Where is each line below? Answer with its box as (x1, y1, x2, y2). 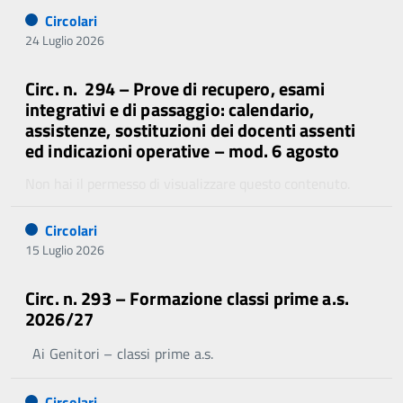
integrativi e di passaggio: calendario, (25, 95, 315, 124)
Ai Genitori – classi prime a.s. (25, 343, 214, 365)
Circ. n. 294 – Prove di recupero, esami (25, 75, 326, 103)
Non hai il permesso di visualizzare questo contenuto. (25, 173, 350, 195)
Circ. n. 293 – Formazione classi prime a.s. (25, 284, 350, 313)
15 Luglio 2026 (25, 240, 104, 260)
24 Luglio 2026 (25, 31, 104, 50)
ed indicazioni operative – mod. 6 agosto (25, 137, 340, 166)
